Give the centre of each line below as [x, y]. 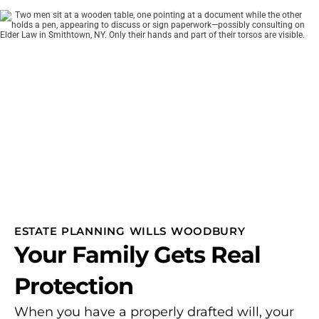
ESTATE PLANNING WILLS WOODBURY [130, 231]
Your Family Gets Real [137, 254]
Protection [74, 286]
